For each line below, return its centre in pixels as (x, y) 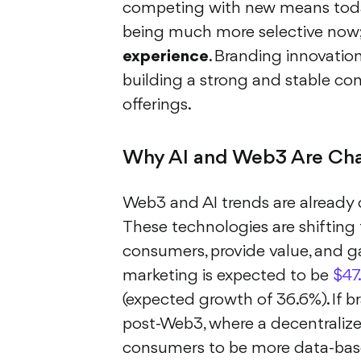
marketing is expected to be (228, 276)
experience (166, 57)
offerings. (157, 105)
